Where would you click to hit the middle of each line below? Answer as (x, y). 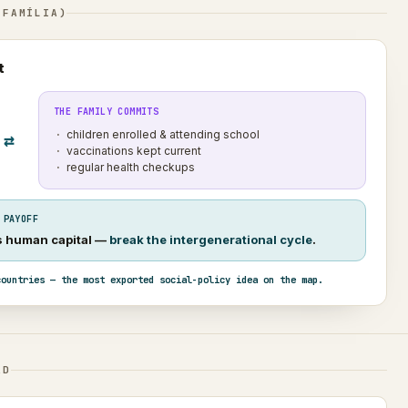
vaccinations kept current (134, 150)
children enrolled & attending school (163, 134)
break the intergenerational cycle (211, 239)
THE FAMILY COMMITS (107, 111)
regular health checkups (131, 167)
